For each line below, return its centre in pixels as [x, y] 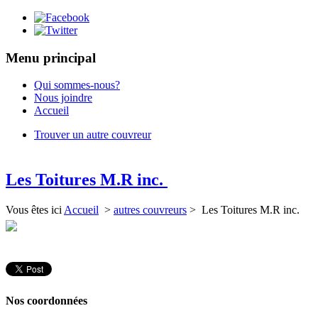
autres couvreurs [150, 210]
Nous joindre [63, 98]
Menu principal [51, 57]
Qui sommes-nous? [77, 85]
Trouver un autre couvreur [93, 135]
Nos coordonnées [46, 300]
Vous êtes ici [34, 210]
